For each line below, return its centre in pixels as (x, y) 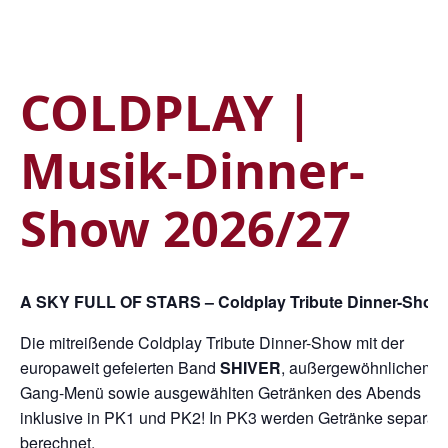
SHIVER (250, 368)
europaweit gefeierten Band (120, 368)
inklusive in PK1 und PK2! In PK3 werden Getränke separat (230, 418)
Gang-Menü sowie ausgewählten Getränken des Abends (220, 393)
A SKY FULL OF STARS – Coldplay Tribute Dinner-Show (232, 302)
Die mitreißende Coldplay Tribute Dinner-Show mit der (212, 343)
